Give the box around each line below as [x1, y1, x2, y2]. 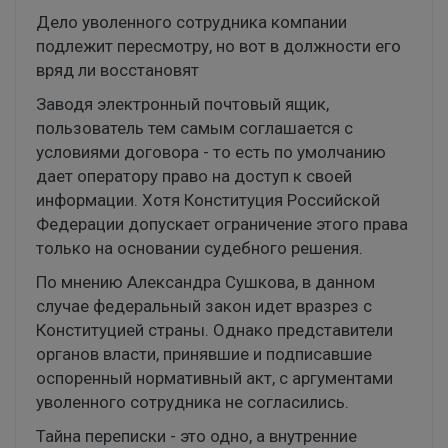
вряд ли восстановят [36, 60, 199, 81]
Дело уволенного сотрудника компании [36, 12, 347, 33]
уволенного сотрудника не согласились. [36, 392, 349, 413]
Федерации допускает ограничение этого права [36, 214, 408, 235]
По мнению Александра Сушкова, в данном [36, 272, 375, 293]
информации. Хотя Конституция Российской [36, 190, 380, 211]
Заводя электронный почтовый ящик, [36, 94, 329, 115]
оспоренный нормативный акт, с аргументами [36, 368, 393, 389]
